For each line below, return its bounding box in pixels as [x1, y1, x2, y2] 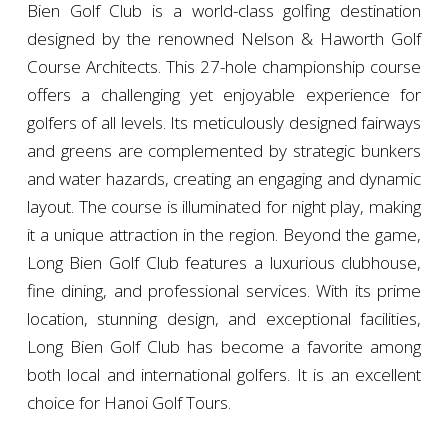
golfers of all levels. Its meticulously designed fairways [26, 111, 422, 135]
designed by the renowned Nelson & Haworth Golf [26, 27, 422, 51]
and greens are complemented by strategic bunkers [26, 139, 422, 163]
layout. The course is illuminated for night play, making [26, 195, 422, 219]
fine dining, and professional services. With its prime [26, 279, 422, 303]
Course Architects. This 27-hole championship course [26, 55, 422, 79]
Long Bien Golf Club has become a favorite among [26, 335, 422, 359]
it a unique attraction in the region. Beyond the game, [26, 223, 422, 247]
